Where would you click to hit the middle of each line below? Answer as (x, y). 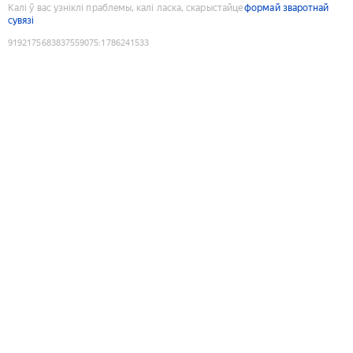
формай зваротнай (287, 7)
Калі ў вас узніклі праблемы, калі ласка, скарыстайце (126, 7)
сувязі (21, 20)
